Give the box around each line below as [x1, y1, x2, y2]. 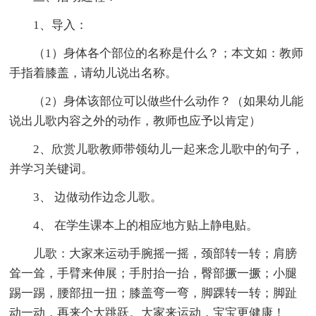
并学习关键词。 [9, 162, 94, 176]
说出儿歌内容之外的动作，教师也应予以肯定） [9, 114, 262, 128]
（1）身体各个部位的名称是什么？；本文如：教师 [33, 46, 304, 60]
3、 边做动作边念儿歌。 [33, 190, 163, 204]
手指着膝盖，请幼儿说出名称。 [9, 66, 178, 80]
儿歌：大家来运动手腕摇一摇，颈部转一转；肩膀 [33, 246, 298, 260]
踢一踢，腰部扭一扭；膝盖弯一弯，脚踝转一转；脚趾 [9, 286, 298, 300]
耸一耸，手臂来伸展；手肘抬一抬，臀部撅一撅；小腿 [9, 266, 298, 280]
